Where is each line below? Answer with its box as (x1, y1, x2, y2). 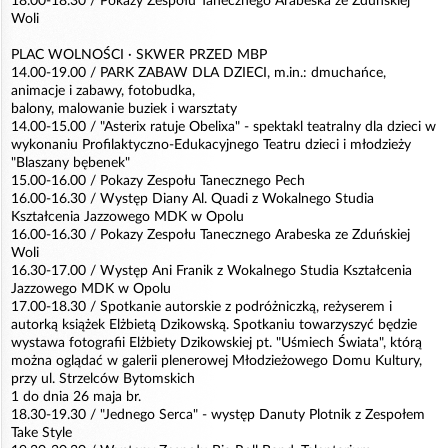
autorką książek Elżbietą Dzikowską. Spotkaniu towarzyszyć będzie (11, 318, 417, 332)
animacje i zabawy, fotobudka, (11, 84, 195, 98)
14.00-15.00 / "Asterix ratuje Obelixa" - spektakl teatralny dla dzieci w (11, 120, 436, 134)
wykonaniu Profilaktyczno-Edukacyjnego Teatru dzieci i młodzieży (11, 138, 411, 152)
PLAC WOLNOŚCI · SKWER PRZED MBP (11, 48, 267, 62)
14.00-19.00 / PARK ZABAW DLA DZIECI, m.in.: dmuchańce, (11, 66, 386, 80)
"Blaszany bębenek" (11, 156, 130, 170)
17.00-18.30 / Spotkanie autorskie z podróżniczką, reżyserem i (11, 300, 392, 314)
